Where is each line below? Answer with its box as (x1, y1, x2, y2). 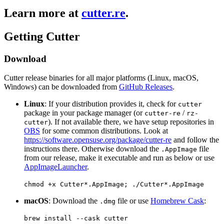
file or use (115, 196, 150, 205)
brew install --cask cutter (24, 214, 128, 222)
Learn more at (4, 6, 81, 19)
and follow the (171, 135, 219, 144)
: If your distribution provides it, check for (44, 99, 178, 108)
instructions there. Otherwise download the (24, 144, 161, 153)
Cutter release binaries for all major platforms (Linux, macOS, (4, 73, 198, 82)
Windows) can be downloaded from (4, 82, 119, 91)
